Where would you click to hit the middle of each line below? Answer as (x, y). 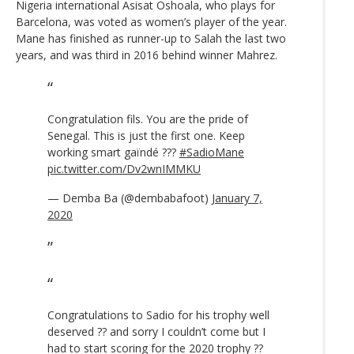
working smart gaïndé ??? (113, 152)
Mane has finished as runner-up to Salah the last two (151, 38)
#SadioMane (212, 152)
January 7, (237, 198)
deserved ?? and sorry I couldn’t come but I (156, 331)
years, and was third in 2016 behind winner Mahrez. (147, 55)
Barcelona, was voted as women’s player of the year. (151, 21)
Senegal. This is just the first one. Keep (146, 135)
